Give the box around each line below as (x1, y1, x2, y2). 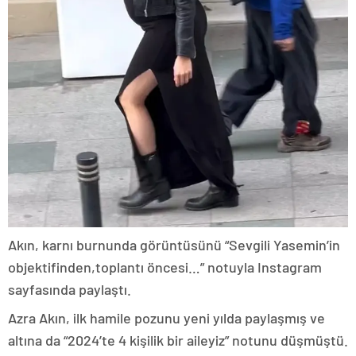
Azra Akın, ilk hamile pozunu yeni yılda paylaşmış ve (8, 308, 325, 327)
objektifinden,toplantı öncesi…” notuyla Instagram (8, 257, 322, 276)
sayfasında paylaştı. (8, 280, 134, 298)
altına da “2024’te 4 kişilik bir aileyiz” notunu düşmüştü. (8, 331, 348, 349)
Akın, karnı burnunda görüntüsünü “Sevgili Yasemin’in (8, 235, 340, 253)
